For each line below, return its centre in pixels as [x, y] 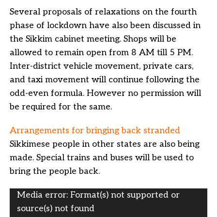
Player [23, 208]
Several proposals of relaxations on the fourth [103, 12]
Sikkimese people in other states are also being [105, 144]
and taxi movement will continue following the [105, 80]
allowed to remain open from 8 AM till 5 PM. [102, 53]
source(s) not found [56, 209]
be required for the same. [61, 107]
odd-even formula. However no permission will [105, 93]
